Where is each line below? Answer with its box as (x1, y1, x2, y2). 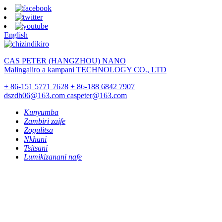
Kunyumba (24, 108, 58, 116)
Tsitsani (24, 144, 48, 152)
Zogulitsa (24, 126, 53, 134)
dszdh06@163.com (4, 91, 67, 100)
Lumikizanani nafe (24, 153, 82, 161)
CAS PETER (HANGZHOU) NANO (4, 56, 126, 65)
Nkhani (24, 135, 47, 143)
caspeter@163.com (67, 91, 127, 100)
